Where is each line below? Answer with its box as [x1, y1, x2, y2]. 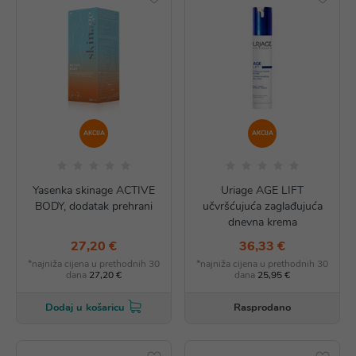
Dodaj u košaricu [45, 300, 126, 315]
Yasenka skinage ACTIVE [32, 182, 155, 198]
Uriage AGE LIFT [221, 182, 304, 198]
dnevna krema [227, 214, 297, 230]
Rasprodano [234, 300, 292, 315]
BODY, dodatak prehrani [34, 198, 153, 214]
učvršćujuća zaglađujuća [202, 198, 323, 214]
